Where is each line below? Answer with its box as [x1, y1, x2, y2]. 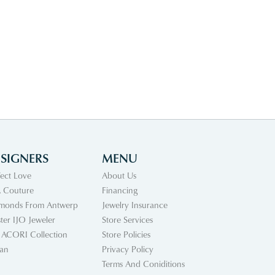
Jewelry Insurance [102, 199, 168, 211]
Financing [102, 184, 137, 196]
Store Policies [102, 228, 150, 241]
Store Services [102, 214, 153, 226]
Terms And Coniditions [102, 258, 185, 270]
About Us [102, 169, 136, 182]
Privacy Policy [102, 243, 153, 255]
